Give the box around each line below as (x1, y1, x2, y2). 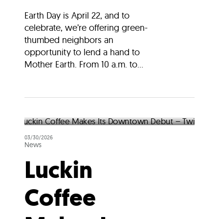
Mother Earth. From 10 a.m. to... (24, 58, 143, 70)
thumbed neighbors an (24, 34, 113, 45)
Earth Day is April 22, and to (24, 9, 130, 21)
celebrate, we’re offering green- (24, 22, 148, 33)
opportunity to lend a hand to (24, 46, 140, 58)
